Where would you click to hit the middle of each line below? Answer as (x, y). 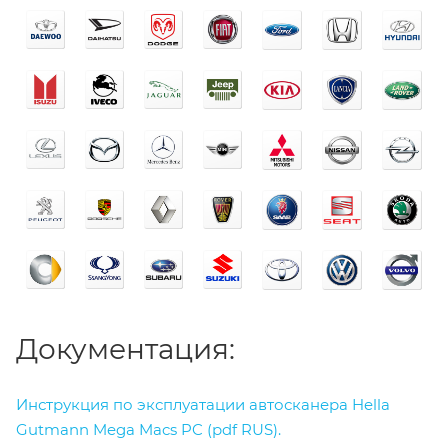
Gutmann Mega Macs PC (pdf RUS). (148, 429)
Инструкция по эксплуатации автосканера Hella (203, 404)
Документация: (125, 348)
